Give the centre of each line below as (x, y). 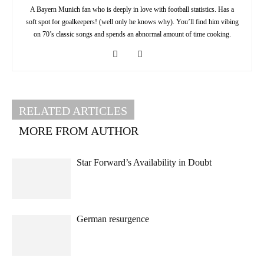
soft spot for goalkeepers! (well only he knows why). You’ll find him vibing (132, 22)
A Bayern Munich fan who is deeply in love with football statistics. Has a (132, 10)
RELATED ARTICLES (73, 111)
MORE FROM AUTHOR (79, 131)
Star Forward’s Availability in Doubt (144, 163)
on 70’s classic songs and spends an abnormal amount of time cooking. (132, 34)
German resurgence (113, 219)
